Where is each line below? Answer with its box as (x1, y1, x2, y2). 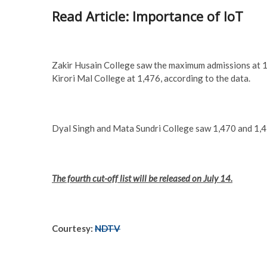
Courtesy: (52, 223, 95, 234)
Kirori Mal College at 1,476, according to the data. (52, 73, 250, 84)
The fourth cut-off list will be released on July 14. (52, 173, 232, 184)
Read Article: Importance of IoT (52, 7, 243, 26)
